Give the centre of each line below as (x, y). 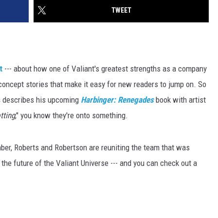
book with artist (180, 100)
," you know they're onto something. (72, 116)
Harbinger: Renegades (117, 100)
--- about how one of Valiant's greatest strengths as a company (105, 69)
